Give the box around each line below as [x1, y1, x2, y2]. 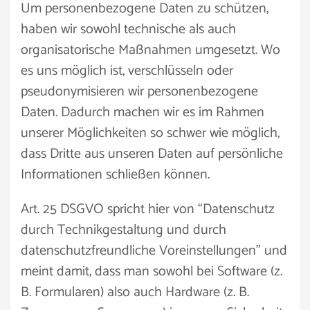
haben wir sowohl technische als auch [21, 18, 236, 41]
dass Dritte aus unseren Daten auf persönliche [21, 143, 283, 165]
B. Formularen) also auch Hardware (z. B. [21, 281, 249, 304]
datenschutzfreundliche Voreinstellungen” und [21, 239, 287, 262]
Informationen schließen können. [21, 163, 210, 186]
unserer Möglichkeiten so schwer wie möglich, [21, 122, 280, 145]
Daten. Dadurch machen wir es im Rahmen [21, 101, 264, 124]
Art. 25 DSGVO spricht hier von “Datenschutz [21, 198, 275, 221]
